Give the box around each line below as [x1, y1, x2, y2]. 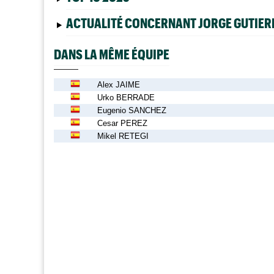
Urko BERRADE [97, 92, 155, 102]
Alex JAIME [97, 80, 140, 89]
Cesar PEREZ [97, 118, 147, 128]
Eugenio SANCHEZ [97, 105, 166, 115]
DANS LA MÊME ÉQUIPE [54, 46, 169, 62]
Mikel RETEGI [97, 131, 149, 141]
